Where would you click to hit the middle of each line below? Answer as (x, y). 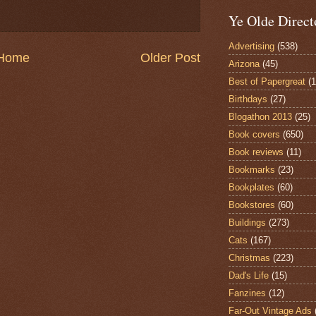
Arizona (244, 63)
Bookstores (252, 205)
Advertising (251, 46)
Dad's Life (249, 275)
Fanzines (247, 293)
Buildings (247, 222)
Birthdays (248, 99)
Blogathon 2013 (260, 116)
